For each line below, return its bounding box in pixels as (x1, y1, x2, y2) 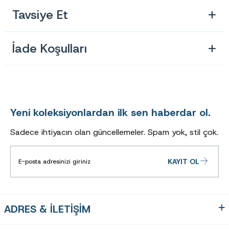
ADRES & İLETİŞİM (4, 202, 90, 216)
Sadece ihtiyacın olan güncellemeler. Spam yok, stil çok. (10, 126, 218, 138)
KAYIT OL (168, 156, 199, 166)
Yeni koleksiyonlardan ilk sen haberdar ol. (10, 105, 210, 119)
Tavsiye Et (12, 6, 68, 23)
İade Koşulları (12, 40, 87, 57)
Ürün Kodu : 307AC (55, 14, 118, 24)
